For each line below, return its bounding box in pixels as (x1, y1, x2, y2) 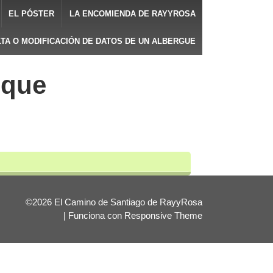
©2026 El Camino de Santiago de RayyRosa (26, 197, 203, 208)
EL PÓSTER (9, 9, 55, 18)
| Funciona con (63, 211, 125, 221)
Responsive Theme (124, 211, 203, 221)
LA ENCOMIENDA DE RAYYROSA (69, 9, 196, 18)
